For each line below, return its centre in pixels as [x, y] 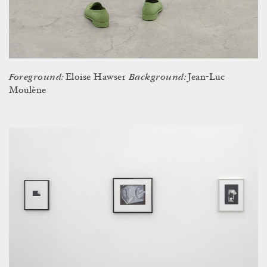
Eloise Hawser [97, 78]
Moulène [28, 91]
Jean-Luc [207, 78]
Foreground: [37, 77]
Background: [158, 77]
